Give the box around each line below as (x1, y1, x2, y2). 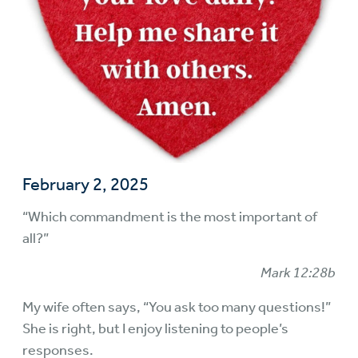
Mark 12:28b (261, 264, 336, 281)
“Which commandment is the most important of (22, 208, 317, 225)
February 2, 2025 (22, 174, 149, 195)
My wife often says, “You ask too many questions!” (22, 298, 331, 316)
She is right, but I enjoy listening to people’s (22, 320, 288, 337)
